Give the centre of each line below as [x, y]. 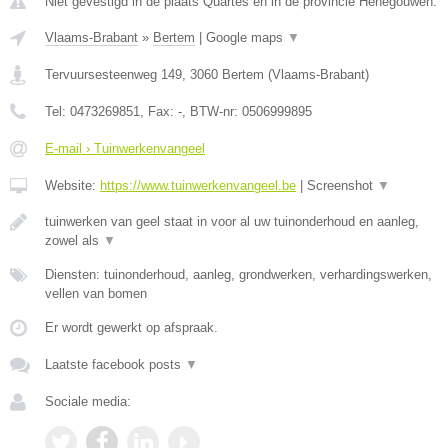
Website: [72, 185]
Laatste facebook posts [115, 364]
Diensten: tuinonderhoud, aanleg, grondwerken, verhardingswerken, [238, 274]
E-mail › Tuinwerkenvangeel [125, 148]
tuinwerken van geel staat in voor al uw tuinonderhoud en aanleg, [232, 221]
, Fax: [159, 111]
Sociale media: [88, 401]
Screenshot [342, 185]
